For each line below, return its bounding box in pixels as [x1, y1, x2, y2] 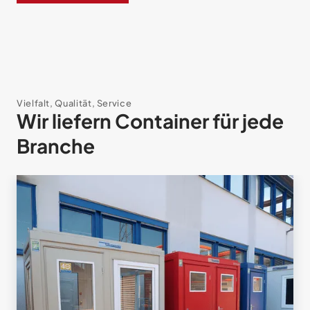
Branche [17, 133, 95, 158]
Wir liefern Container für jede [17, 108, 284, 133]
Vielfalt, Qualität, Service [17, 97, 132, 109]
